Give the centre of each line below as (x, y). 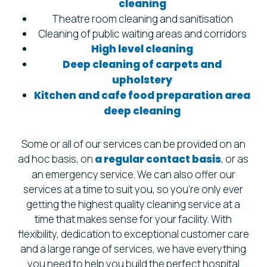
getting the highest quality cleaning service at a (133, 204)
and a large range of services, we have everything (133, 249)
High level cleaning (142, 49)
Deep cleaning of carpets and (142, 64)
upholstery (142, 80)
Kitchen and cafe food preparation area (142, 95)
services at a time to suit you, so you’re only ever (133, 189)
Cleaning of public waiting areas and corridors (142, 33)
